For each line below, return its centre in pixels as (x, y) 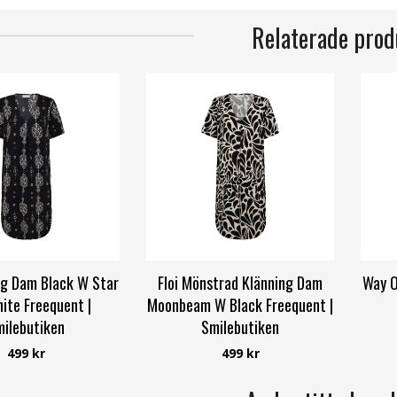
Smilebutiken (240, 327)
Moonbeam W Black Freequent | (240, 304)
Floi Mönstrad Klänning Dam (240, 282)
